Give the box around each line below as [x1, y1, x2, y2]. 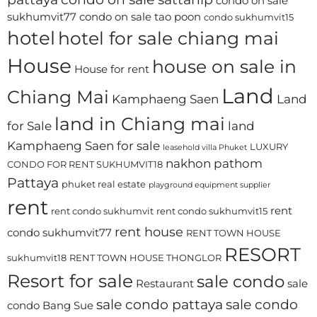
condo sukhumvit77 [7, 226, 112, 240]
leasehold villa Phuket [163, 143, 247, 153]
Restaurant [136, 277, 194, 291]
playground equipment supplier [149, 180, 270, 190]
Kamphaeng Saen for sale [7, 139, 160, 154]
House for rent [74, 62, 149, 76]
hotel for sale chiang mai [58, 28, 279, 50]
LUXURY [250, 141, 288, 153]
